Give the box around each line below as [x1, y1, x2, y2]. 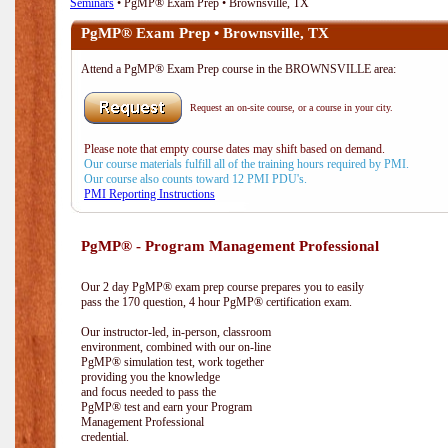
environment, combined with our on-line [81, 340, 271, 354]
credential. [81, 430, 129, 444]
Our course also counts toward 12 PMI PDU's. [81, 172, 310, 186]
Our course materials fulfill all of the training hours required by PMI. [81, 157, 412, 171]
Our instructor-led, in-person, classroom [81, 325, 271, 339]
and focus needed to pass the [81, 385, 216, 399]
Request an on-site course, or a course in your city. [190, 102, 393, 113]
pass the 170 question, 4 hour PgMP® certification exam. [81, 295, 352, 309]
